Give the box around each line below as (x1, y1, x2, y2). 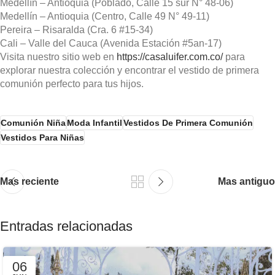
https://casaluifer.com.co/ (117, 52, 223, 63)
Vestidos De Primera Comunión (123, 118, 253, 128)
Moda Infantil (67, 118, 122, 128)
